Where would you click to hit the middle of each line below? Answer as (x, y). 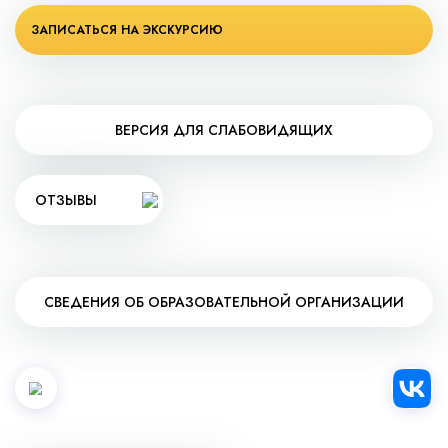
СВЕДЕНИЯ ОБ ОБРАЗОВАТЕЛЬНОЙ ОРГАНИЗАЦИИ (224, 301)
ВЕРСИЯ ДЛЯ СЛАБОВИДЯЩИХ (224, 129)
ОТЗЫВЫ (66, 199)
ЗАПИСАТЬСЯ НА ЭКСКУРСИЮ (127, 30)
